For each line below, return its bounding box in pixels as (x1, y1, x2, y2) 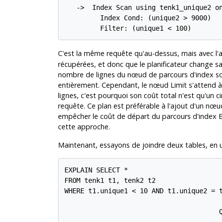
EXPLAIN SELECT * (64, 166, 128, 174)
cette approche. (57, 122, 110, 132)
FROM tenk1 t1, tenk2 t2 (64, 176, 156, 185)
